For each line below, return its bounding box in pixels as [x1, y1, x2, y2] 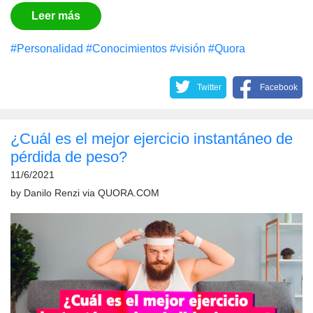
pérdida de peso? [10, 147, 127, 166]
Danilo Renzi [24, 187, 80, 198]
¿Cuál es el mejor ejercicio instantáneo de [10, 129, 293, 147]
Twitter [197, 82, 221, 92]
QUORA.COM [98, 187, 159, 198]
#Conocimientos [86, 42, 167, 54]
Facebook [260, 82, 298, 92]
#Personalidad [10, 42, 83, 54]
